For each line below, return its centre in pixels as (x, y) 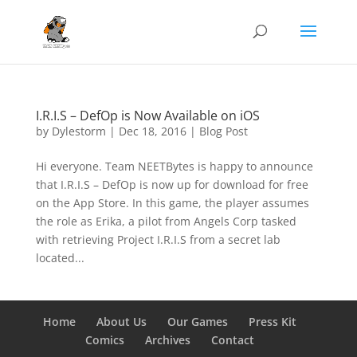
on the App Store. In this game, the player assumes (172, 203)
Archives (167, 340)
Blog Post (223, 131)
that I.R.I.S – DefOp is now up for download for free (172, 184)
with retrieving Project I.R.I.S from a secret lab (158, 239)
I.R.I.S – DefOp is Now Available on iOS (147, 116)
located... (60, 258)
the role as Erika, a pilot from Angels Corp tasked (166, 221)
